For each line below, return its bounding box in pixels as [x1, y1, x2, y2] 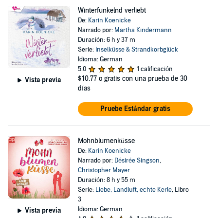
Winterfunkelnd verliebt [77, 6, 146, 15]
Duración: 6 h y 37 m [77, 36, 135, 44]
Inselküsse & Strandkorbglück [95, 46, 178, 54]
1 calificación [136, 65, 173, 73]
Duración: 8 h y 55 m [77, 176, 135, 184]
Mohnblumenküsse [77, 137, 135, 145]
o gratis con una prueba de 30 [98, 74, 187, 83]
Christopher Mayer [77, 166, 130, 174]
